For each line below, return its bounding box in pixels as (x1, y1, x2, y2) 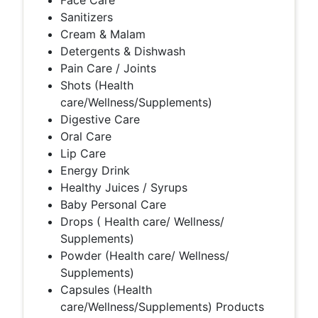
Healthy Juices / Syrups (60, 180, 187, 194)
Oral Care (60, 129, 111, 143)
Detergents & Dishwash (60, 44, 185, 58)
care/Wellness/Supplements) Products (60, 300, 264, 314)
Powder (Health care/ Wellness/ (60, 248, 229, 263)
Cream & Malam (60, 27, 146, 41)
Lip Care (60, 146, 106, 160)
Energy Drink (60, 163, 130, 177)
